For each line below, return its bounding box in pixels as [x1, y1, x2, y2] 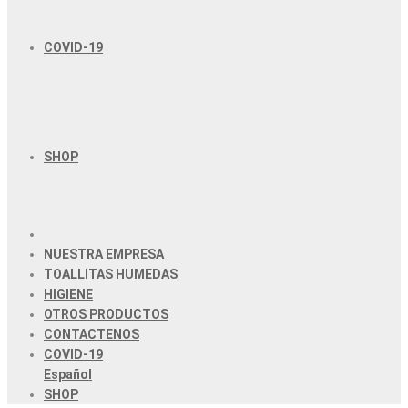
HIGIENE [44, 287, 93, 301]
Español [44, 367, 92, 382]
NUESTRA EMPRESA [44, 247, 164, 261]
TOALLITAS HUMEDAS [44, 267, 178, 281]
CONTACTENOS [44, 327, 139, 342]
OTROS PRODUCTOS [44, 307, 168, 321]
